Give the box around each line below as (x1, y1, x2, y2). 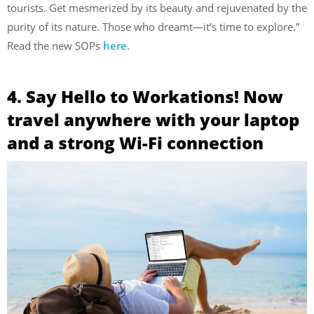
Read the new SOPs (7, 38, 103, 53)
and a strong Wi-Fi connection (7, 131, 264, 154)
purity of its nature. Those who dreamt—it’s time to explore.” (7, 19, 299, 34)
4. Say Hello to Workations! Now (7, 85, 283, 108)
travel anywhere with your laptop (7, 108, 299, 131)
